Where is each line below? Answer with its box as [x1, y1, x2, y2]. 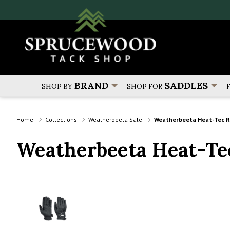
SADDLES [164, 80, 208, 92]
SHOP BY [41, 82, 72, 91]
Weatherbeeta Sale [88, 115, 142, 123]
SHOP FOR [126, 82, 162, 91]
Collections [45, 115, 77, 123]
